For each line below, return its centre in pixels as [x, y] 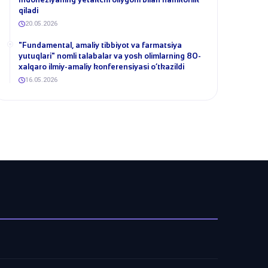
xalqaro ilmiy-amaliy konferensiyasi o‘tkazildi [101, 67]
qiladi [28, 10]
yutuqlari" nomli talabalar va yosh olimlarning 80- [110, 56]
